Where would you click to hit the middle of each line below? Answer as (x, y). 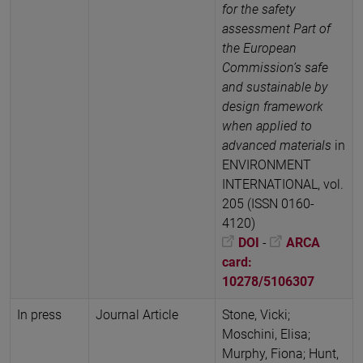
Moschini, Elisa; (266, 334)
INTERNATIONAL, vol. (283, 184)
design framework (273, 106)
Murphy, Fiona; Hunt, (280, 353)
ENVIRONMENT (267, 164)
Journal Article (137, 314)
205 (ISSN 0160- (268, 203)
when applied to (267, 126)
